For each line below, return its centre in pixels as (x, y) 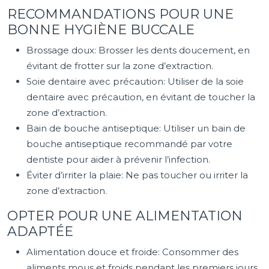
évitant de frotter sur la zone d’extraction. (120, 66)
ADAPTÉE (40, 231)
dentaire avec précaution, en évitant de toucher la (141, 97)
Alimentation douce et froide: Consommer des (132, 252)
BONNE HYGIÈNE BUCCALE (101, 30)
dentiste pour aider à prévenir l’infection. (118, 159)
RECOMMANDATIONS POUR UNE (120, 14)
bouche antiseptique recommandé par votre (129, 144)
